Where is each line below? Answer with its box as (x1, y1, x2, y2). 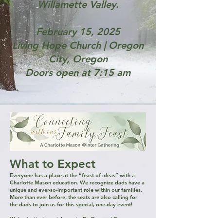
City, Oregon (48, 53, 108, 65)
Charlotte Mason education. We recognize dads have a (10, 179, 145, 186)
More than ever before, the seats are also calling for (10, 194, 137, 200)
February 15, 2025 (36, 26, 120, 37)
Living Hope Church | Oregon (12, 39, 144, 51)
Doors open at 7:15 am (25, 67, 130, 78)
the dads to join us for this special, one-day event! (10, 201, 132, 208)
